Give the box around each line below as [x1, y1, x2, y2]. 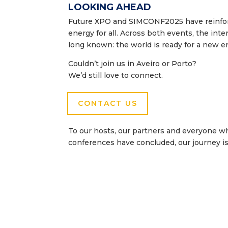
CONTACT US [78, 99, 138, 108]
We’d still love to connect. [68, 71, 163, 80]
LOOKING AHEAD [68, 2, 152, 13]
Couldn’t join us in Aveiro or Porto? [68, 59, 197, 69]
